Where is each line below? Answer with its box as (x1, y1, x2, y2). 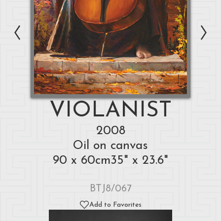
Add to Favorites (89, 201, 142, 209)
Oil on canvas (73, 139, 148, 152)
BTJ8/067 (89, 184, 132, 194)
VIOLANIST (49, 99, 172, 122)
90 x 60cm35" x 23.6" (53, 154, 168, 167)
